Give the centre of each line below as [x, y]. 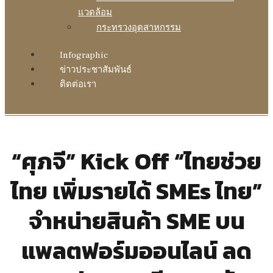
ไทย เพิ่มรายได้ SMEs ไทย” [136, 191]
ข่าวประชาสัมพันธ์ [96, 69]
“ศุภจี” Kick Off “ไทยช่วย [136, 161]
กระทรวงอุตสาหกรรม [139, 27]
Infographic [84, 55]
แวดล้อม [95, 12]
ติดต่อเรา [78, 84]
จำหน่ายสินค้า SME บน [136, 221]
